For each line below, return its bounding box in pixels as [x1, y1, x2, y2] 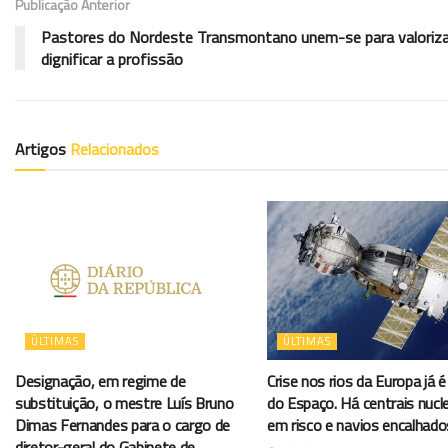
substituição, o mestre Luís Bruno [15, 390, 234, 415]
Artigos [15, 136, 70, 161]
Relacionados [70, 136, 159, 161]
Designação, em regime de [15, 368, 186, 393]
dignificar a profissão [41, 46, 183, 71]
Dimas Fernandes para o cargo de [15, 412, 231, 437]
